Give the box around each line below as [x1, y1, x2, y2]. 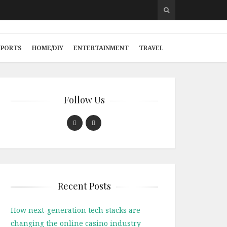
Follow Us [63, 94, 105, 106]
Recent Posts [57, 180, 111, 192]
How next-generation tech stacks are [11, 205, 140, 215]
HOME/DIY [32, 44, 63, 52]
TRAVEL [139, 44, 164, 52]
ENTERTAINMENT [73, 44, 129, 52]
